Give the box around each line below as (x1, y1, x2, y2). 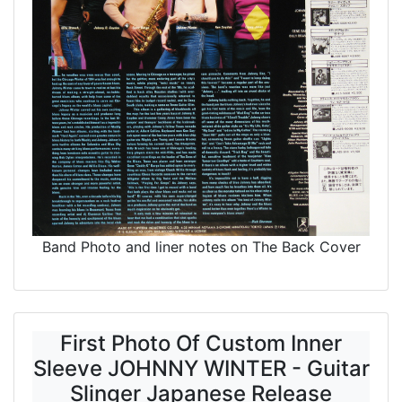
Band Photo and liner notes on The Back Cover (41, 237, 361, 256)
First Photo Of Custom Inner (60, 329, 342, 356)
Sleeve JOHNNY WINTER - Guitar (32, 354, 370, 381)
